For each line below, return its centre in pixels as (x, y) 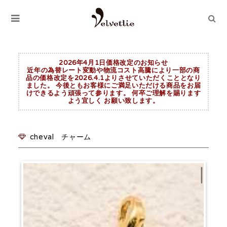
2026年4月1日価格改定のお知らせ (113, 63)
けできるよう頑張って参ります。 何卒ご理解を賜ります (113, 93)
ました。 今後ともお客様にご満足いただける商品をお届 (113, 85)
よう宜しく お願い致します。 (113, 101)
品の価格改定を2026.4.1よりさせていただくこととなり (113, 78)
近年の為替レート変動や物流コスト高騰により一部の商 (113, 70)
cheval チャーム (60, 137)
